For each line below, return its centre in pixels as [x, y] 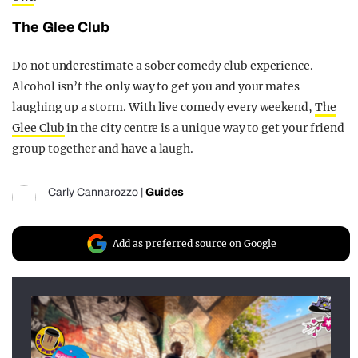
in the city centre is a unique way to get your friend [204, 128]
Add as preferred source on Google [195, 244]
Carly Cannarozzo [93, 193]
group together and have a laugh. [103, 149]
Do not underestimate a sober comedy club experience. [163, 66]
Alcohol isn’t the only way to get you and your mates [156, 87]
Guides [165, 193]
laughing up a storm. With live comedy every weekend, [164, 107]
